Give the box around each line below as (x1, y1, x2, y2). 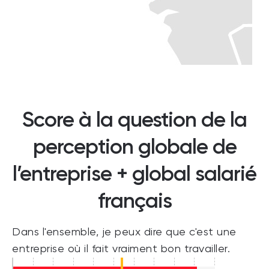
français (97, 187, 172, 213)
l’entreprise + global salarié (13, 160, 256, 186)
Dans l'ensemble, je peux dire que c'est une (12, 226, 237, 238)
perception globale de (32, 133, 237, 159)
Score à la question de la (22, 106, 247, 132)
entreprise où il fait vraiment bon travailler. (12, 243, 230, 255)
